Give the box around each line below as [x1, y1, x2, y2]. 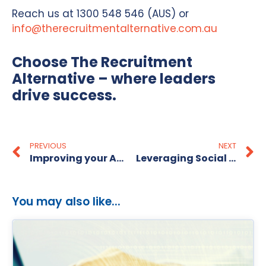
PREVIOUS [30, 140, 66, 151]
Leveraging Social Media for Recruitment [229, 151, 236, 165]
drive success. [12, 85, 116, 105]
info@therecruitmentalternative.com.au [12, 21, 217, 36]
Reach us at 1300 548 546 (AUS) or [12, 6, 189, 21]
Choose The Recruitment [12, 52, 192, 72]
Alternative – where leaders [12, 68, 216, 88]
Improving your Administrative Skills [116, 151, 123, 165]
